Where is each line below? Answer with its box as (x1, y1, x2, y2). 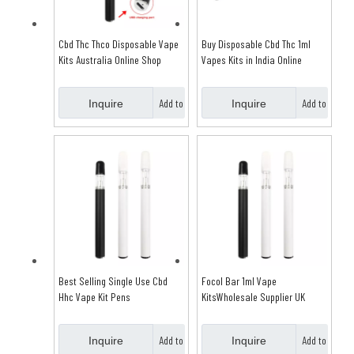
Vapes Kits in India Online (201, 52, 302, 66)
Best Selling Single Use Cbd (58, 273, 168, 288)
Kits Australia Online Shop (58, 52, 161, 66)
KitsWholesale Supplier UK (201, 289, 305, 303)
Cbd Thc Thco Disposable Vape (58, 36, 179, 51)
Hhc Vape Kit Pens (58, 289, 130, 303)
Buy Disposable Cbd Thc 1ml (201, 36, 311, 51)
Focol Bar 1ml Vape (201, 273, 277, 288)
